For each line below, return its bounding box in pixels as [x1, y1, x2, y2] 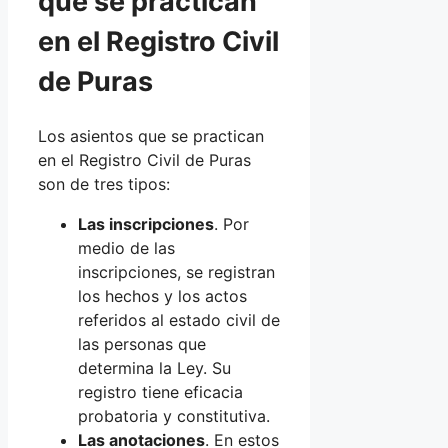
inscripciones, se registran [78, 262, 275, 283]
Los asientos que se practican [38, 126, 264, 147]
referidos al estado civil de [78, 310, 280, 331]
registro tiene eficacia [78, 382, 243, 403]
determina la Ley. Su [78, 358, 231, 379]
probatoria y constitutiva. [78, 406, 270, 427]
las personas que [78, 334, 206, 355]
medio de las [78, 238, 175, 259]
